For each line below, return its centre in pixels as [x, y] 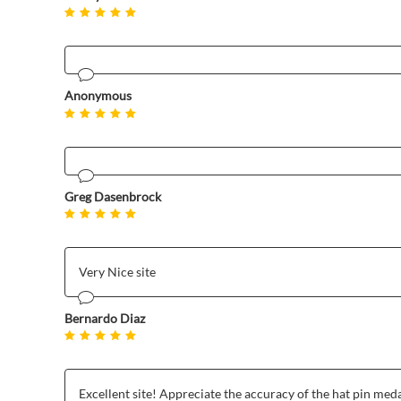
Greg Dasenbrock [113, 196]
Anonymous [98, 96]
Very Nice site [117, 271]
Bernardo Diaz [105, 318]
